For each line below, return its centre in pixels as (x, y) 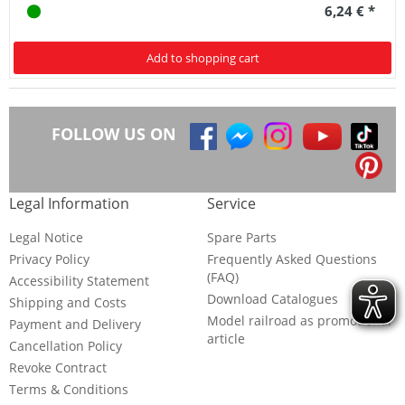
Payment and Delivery (75, 324)
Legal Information (69, 203)
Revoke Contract (58, 367)
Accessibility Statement (79, 281)
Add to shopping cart (202, 57)
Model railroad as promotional (299, 320)
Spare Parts (242, 237)
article (226, 339)
